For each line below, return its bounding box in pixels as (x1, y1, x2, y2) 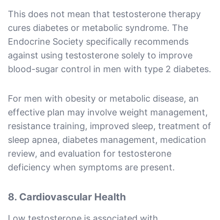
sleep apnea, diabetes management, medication (8, 134, 206, 145)
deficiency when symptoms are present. (8, 162, 175, 172)
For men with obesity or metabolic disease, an (8, 93, 199, 104)
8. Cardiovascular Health (8, 191, 126, 203)
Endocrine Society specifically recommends (8, 36, 189, 47)
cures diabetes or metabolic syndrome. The (8, 22, 188, 33)
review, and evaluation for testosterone (8, 148, 171, 159)
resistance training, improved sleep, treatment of (8, 120, 211, 131)
